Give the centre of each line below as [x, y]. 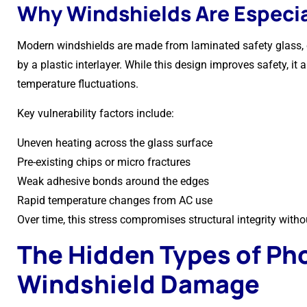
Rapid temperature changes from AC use [115, 200]
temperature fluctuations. [78, 84]
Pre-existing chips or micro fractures [104, 162]
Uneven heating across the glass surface [115, 143]
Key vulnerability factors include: [96, 113]
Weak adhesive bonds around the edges [113, 181]
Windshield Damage [138, 284]
